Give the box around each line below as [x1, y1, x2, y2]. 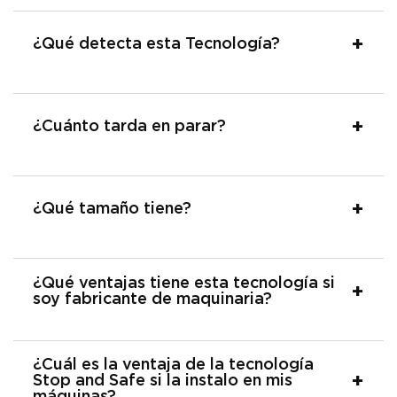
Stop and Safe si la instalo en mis [33, 372, 292, 389]
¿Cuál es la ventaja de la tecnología [33, 356, 314, 373]
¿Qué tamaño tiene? [33, 200, 191, 217]
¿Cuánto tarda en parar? [33, 118, 226, 135]
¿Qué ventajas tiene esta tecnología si [33, 275, 335, 292]
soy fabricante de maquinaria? [33, 291, 272, 307]
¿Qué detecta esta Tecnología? [33, 35, 280, 52]
